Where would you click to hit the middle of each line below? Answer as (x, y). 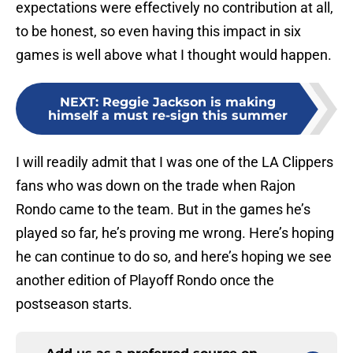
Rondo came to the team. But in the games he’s (163, 210)
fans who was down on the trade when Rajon (156, 186)
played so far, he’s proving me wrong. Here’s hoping (175, 233)
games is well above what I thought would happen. (174, 55)
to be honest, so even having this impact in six (158, 32)
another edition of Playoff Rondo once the (145, 281)
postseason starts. (74, 304)
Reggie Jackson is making (189, 102)
